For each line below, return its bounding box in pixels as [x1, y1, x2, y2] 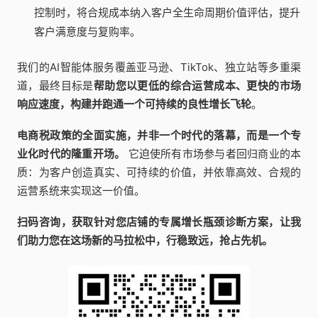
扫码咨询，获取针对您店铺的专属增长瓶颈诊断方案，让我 [17, 214, 301, 229]
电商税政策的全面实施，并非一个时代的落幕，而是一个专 [17, 128, 301, 142]
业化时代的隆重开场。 [17, 146, 126, 160]
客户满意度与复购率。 [33, 24, 141, 38]
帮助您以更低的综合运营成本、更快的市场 [93, 78, 302, 92]
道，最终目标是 [17, 78, 94, 92]
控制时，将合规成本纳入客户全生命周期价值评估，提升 [33, 5, 300, 19]
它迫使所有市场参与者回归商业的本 [125, 146, 302, 160]
